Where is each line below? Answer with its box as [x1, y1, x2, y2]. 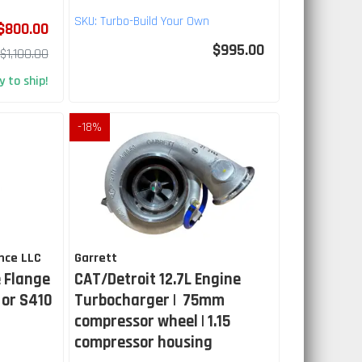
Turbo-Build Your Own [99, 13, 209, 31]
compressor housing [74, 332, 213, 354]
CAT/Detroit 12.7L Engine [74, 269, 241, 291]
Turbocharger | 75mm [74, 290, 225, 312]
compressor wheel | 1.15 [74, 311, 230, 333]
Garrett [74, 250, 117, 267]
